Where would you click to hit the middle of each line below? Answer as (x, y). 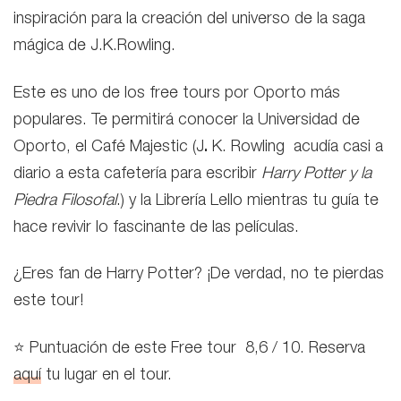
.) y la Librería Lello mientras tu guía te (247, 201)
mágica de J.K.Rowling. (94, 47)
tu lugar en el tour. (107, 375)
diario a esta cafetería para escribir (135, 174)
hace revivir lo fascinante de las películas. (156, 228)
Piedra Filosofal (65, 201)
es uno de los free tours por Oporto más (193, 94)
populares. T (56, 120)
